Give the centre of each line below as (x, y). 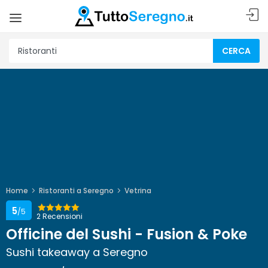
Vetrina (138, 191)
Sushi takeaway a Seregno (77, 252)
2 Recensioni (60, 216)
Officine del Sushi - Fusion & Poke (127, 234)
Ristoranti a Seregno (76, 191)
